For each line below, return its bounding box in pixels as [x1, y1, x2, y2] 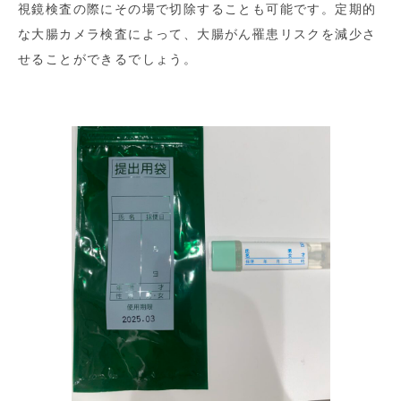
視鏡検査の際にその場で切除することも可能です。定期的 [18, 2, 377, 17]
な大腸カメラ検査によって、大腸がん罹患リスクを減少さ [18, 27, 377, 42]
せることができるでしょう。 [18, 52, 198, 67]
